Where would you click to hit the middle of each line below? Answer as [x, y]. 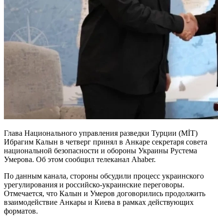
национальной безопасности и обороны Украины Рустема [100, 150]
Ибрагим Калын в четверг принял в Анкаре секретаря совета [106, 142]
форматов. [21, 211]
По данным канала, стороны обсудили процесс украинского [104, 176]
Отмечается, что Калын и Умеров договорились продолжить [105, 193]
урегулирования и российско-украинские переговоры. [94, 184]
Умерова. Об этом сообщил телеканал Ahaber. [80, 159]
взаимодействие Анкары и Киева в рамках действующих [99, 202]
